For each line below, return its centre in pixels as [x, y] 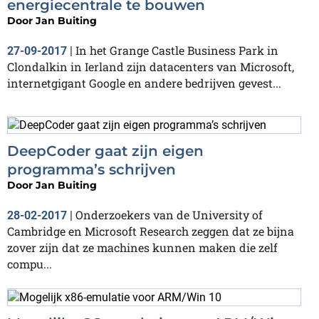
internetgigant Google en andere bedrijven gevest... [144, 83]
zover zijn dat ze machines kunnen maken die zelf [142, 247]
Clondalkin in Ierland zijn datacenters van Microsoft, [151, 67]
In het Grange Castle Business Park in [177, 51]
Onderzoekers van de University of [169, 214]
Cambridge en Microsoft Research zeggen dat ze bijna [151, 231]
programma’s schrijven [91, 169]
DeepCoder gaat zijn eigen [105, 151]
